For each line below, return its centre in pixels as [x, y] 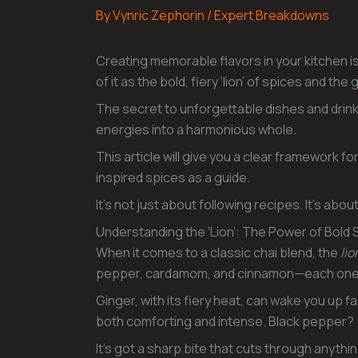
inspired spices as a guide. [173, 178]
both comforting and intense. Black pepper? [225, 322]
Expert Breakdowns [272, 16]
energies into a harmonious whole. [196, 130]
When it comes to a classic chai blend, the [218, 253]
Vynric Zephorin [160, 16]
